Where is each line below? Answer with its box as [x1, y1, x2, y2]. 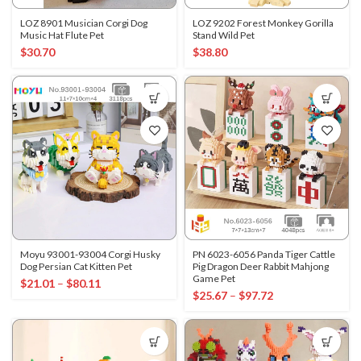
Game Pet [193, 272, 235, 284]
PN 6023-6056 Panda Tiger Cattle [193, 248, 335, 260]
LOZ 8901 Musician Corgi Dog [20, 17, 147, 29]
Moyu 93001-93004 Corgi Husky [20, 248, 160, 260]
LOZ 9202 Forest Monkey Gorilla [193, 17, 334, 29]
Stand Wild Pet [193, 29, 255, 41]
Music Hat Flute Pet [20, 29, 104, 41]
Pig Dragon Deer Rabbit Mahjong [193, 260, 329, 272]
